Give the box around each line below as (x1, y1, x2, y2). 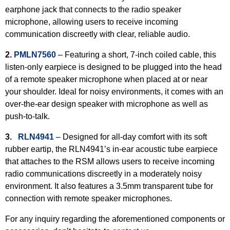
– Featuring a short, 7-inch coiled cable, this (56, 50, 216, 59)
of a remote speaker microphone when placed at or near (5, 75, 207, 84)
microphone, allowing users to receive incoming (5, 17, 178, 26)
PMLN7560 (14, 50, 56, 59)
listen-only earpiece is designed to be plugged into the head (5, 63, 222, 71)
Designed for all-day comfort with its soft (63, 132, 207, 141)
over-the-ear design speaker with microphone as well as (5, 100, 208, 108)
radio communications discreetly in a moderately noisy (5, 169, 202, 178)
